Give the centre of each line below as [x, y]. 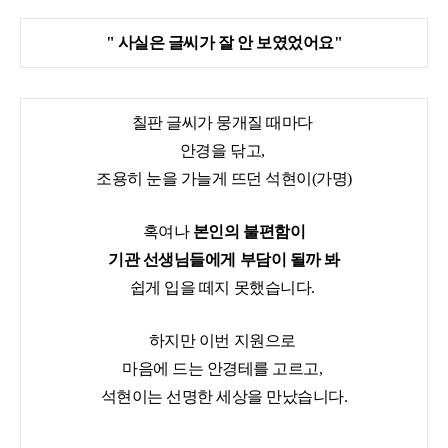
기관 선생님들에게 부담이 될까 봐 [224, 259]
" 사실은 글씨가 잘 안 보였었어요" [224, 42]
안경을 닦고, [224, 150]
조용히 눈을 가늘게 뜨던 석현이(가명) [224, 178]
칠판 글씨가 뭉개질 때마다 [224, 122]
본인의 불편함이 [249, 231]
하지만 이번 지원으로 [224, 340]
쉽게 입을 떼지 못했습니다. [224, 287]
